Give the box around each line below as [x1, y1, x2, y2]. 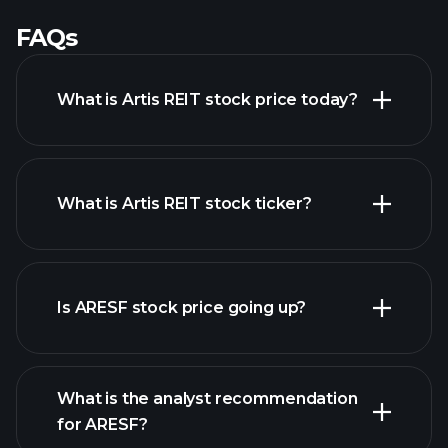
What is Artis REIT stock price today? [57, 90, 359, 109]
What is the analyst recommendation [57, 389, 358, 408]
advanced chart [57, 252, 183, 271]
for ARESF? [57, 415, 148, 434]
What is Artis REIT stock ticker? [57, 194, 312, 213]
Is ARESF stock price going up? [57, 298, 307, 317]
